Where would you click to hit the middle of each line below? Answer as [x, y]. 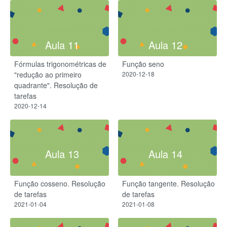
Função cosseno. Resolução [60, 183]
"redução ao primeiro [48, 75]
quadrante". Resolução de [56, 85]
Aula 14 [165, 154]
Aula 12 [165, 45]
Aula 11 [62, 45]
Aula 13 [62, 154]
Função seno [143, 64]
